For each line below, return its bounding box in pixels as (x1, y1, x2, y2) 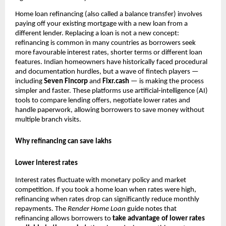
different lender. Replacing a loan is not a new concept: (15, 29, 179, 37)
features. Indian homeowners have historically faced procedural (15, 58, 207, 66)
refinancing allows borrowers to (15, 214, 112, 222)
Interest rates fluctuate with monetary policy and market (15, 176, 186, 184)
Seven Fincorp (44, 77, 88, 85)
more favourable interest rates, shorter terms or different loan (15, 48, 202, 56)
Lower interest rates (15, 159, 78, 167)
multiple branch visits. (15, 116, 81, 124)
